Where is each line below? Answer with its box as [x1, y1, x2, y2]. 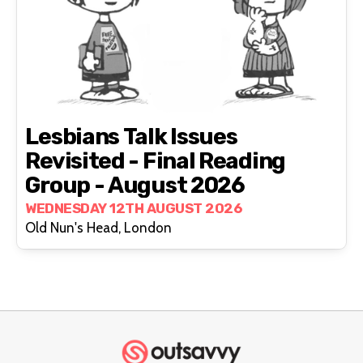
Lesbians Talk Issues [25, 123, 237, 151]
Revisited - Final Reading [25, 147, 285, 175]
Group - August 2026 [25, 172, 245, 199]
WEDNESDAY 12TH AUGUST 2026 [25, 200, 242, 217]
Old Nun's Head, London [25, 220, 173, 237]
